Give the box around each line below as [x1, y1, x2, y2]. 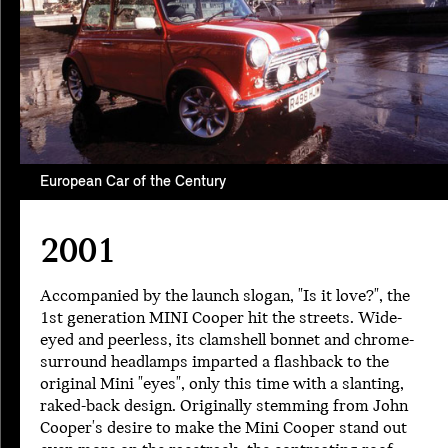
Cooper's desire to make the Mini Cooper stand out [40, 418, 407, 438]
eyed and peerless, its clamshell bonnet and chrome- [40, 330, 414, 350]
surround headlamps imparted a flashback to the [40, 352, 389, 372]
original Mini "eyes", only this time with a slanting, [40, 374, 404, 394]
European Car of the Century [40, 173, 226, 190]
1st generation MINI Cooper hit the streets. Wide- [40, 308, 402, 328]
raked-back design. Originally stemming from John [40, 396, 408, 416]
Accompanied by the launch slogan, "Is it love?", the [40, 286, 410, 306]
